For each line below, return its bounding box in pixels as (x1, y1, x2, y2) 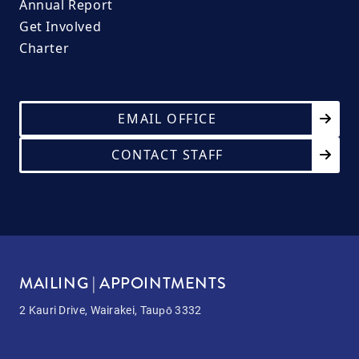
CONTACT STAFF (111, 146, 224, 163)
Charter (19, 39, 70, 57)
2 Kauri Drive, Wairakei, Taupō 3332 (19, 302, 202, 317)
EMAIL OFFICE (118, 110, 217, 127)
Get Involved (19, 18, 102, 35)
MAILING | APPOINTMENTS (19, 272, 227, 295)
